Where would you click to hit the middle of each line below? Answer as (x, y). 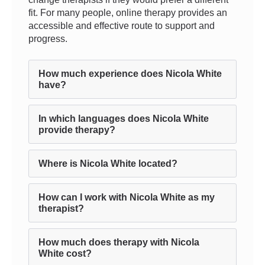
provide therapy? (77, 130)
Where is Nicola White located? (108, 164)
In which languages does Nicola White (124, 119)
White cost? (65, 253)
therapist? (61, 209)
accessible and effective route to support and (122, 26)
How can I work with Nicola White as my (127, 197)
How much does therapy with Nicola (119, 242)
